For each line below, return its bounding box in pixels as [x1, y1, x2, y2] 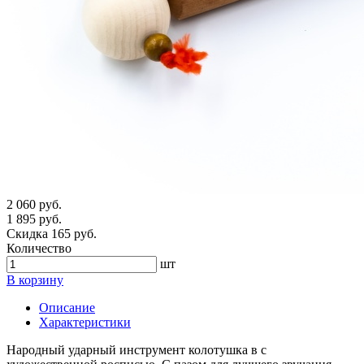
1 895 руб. [6, 212, 62, 227]
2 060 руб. [6, 197, 62, 212]
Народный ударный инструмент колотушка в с [6, 343, 266, 357]
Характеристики [39, 315, 131, 330]
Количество [6, 241, 71, 256]
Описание [39, 301, 95, 315]
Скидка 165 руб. [6, 227, 97, 241]
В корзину [6, 273, 63, 288]
